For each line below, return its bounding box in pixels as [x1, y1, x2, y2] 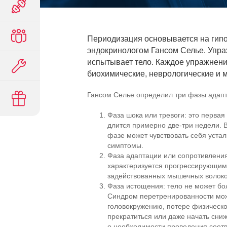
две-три [168, 121, 193, 129]
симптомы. [107, 141, 143, 149]
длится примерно [107, 121, 168, 129]
